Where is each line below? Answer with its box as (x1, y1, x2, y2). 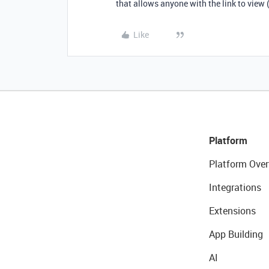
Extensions (208, 204, 256, 217)
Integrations (208, 181, 261, 194)
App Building (208, 228, 263, 241)
